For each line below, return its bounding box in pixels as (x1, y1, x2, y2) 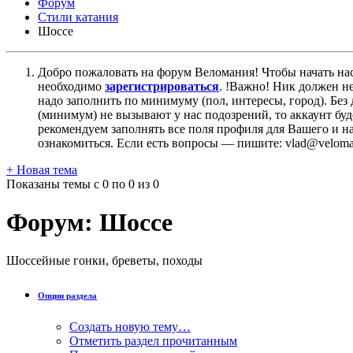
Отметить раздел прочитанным (69, 334, 237, 348)
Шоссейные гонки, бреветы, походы (6, 254, 203, 268)
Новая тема (13, 162, 77, 176)
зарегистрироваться (105, 79, 219, 93)
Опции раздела (38, 291, 97, 301)
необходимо (38, 79, 105, 93)
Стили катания (38, 9, 118, 24)
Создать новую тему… (69, 320, 191, 334)
